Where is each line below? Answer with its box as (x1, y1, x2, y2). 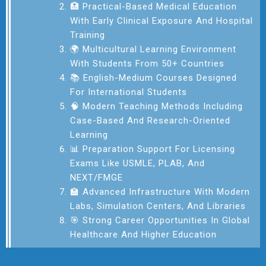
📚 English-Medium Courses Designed (70, 72, 237, 83)
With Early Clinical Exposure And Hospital (70, 15, 253, 26)
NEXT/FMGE (70, 172, 123, 183)
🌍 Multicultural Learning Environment (70, 43, 236, 55)
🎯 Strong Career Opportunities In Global (70, 214, 250, 226)
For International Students (70, 86, 187, 97)
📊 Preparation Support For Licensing (70, 143, 235, 154)
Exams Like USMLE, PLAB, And (70, 157, 205, 169)
